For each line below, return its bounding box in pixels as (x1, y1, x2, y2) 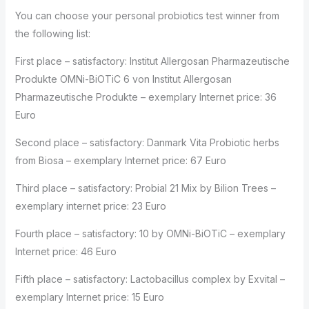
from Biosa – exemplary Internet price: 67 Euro (14, 154, 226, 166)
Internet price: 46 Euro (14, 246, 117, 257)
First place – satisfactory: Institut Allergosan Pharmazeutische (14, 55, 290, 67)
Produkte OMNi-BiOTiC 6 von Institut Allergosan (14, 73, 232, 85)
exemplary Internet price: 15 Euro (14, 291, 164, 303)
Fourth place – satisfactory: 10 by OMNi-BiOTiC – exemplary (14, 228, 286, 239)
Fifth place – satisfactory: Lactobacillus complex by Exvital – (14, 273, 285, 285)
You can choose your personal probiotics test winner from (14, 10, 279, 21)
